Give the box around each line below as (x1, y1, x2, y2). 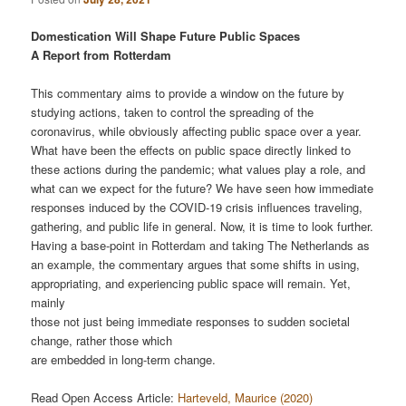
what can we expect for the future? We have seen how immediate (31, 179, 374, 197)
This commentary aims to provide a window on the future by (31, 83, 345, 101)
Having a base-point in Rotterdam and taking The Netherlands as (31, 236, 371, 254)
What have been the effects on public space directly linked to (31, 140, 352, 159)
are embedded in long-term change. (31, 350, 217, 368)
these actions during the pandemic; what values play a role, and (31, 159, 366, 178)
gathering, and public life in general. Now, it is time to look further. (31, 217, 374, 235)
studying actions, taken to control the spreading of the (31, 102, 314, 121)
